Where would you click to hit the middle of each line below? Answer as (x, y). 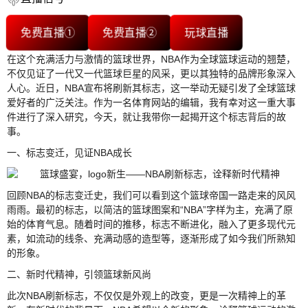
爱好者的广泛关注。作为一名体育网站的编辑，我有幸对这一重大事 (151, 102)
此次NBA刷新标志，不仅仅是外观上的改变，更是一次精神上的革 (146, 295)
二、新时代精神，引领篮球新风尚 (79, 274)
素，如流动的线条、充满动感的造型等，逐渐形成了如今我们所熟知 (151, 238)
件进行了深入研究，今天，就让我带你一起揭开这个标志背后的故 (146, 117)
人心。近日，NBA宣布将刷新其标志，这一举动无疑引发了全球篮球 (151, 88)
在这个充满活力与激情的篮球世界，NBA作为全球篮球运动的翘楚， (151, 59)
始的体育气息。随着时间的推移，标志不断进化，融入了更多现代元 (151, 224)
